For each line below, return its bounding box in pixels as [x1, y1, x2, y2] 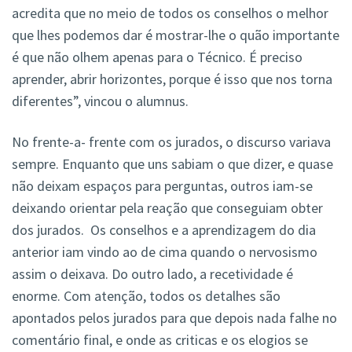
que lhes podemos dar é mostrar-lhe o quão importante [12, 26, 339, 45]
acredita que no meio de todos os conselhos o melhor [12, 4, 328, 23]
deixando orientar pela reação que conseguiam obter [12, 199, 323, 218]
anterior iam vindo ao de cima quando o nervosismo [12, 243, 317, 262]
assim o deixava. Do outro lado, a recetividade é [12, 265, 293, 284]
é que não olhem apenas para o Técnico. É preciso [12, 48, 302, 67]
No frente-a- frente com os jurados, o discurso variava [12, 133, 331, 152]
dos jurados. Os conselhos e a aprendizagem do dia [12, 221, 316, 240]
